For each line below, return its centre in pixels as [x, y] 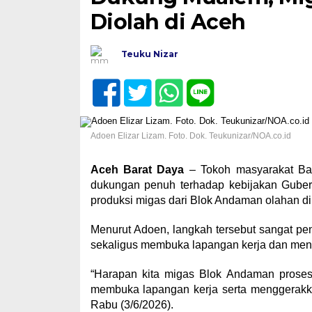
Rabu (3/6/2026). [132, 304]
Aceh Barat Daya [137, 169]
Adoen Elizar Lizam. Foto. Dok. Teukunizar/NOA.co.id [190, 135]
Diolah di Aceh [168, 22]
